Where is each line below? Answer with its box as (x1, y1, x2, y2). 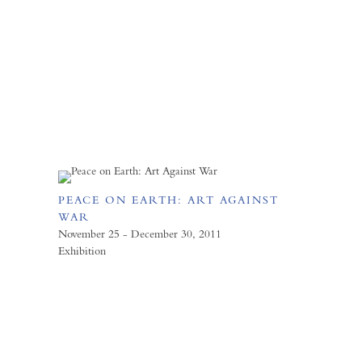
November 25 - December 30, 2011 (58, 227, 221, 240)
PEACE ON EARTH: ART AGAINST (58, 193, 279, 206)
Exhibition (58, 244, 106, 257)
